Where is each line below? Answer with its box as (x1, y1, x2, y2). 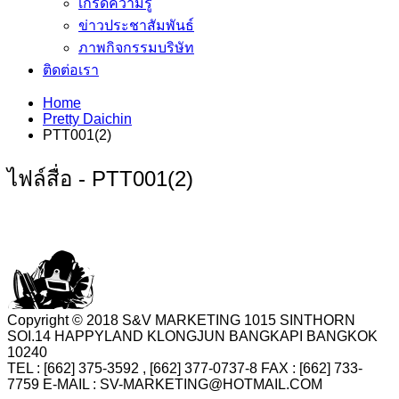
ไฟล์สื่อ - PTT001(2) (7, 166, 193, 191)
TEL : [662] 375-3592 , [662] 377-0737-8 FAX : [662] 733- (7, 361, 362, 377)
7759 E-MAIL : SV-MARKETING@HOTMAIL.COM (7, 377, 322, 393)
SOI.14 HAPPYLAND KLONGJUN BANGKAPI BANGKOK (7, 329, 378, 345)
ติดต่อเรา (43, 61, 99, 77)
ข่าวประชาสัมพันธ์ (78, 17, 194, 33)
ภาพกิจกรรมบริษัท (78, 39, 194, 55)
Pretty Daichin (43, 110, 132, 126)
